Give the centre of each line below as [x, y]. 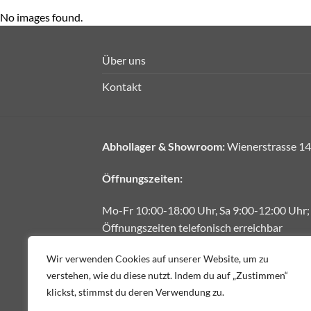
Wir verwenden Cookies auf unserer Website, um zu [158, 259]
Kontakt [122, 87]
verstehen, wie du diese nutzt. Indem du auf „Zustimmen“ [167, 275]
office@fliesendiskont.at [196, 259]
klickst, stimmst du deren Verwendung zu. [135, 292]
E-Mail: [119, 259]
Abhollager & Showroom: [163, 146]
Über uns [124, 60]
